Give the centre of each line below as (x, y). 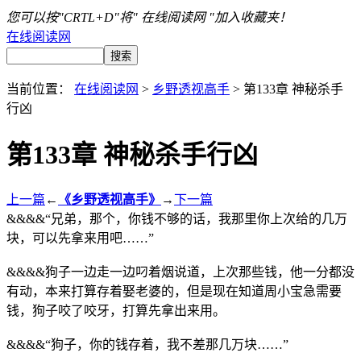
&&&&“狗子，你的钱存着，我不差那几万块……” (147, 344)
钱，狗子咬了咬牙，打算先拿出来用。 (116, 310)
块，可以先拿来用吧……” (80, 238)
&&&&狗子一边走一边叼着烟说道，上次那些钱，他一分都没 (180, 272)
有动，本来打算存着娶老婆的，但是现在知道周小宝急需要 (174, 291)
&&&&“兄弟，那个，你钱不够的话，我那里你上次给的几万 (177, 218)
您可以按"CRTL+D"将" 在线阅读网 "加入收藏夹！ (149, 17)
